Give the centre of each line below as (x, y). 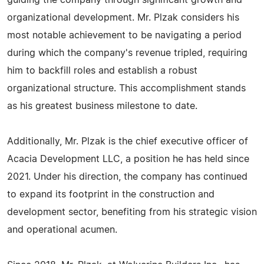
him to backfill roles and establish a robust (102, 71)
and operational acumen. (62, 230)
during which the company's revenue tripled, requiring (127, 53)
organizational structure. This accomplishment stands (126, 88)
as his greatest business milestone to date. (102, 106)
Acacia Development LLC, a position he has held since (128, 159)
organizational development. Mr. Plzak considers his (123, 18)
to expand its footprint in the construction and (111, 194)
